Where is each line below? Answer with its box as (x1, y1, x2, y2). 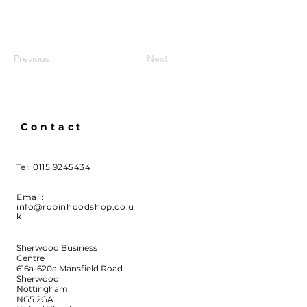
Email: (16, 191, 45, 202)
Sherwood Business (16, 242, 97, 253)
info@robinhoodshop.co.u (16, 201, 134, 212)
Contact (21, 120, 84, 133)
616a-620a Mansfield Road (16, 262, 123, 273)
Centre (16, 252, 45, 263)
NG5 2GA (16, 293, 53, 304)
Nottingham (16, 283, 68, 294)
